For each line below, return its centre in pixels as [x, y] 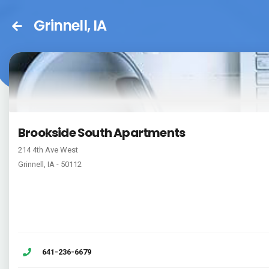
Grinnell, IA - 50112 [50, 164]
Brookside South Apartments [102, 133]
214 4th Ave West [48, 150]
